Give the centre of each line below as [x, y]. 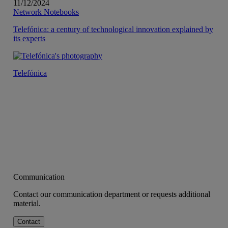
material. [27, 203]
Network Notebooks [46, 12]
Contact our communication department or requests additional [112, 194]
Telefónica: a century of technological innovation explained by [113, 29]
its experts [29, 38]
